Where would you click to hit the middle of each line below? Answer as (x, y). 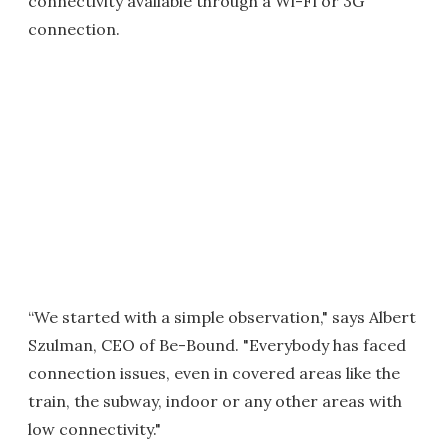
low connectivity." (94, 429)
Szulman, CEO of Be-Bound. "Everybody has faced (217, 345)
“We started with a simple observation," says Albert (222, 317)
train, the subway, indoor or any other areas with (215, 401)
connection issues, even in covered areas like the (214, 373)
